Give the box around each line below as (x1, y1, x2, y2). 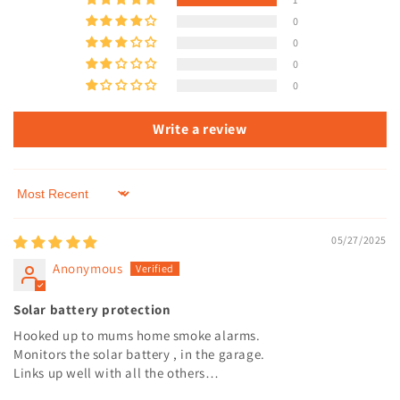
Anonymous (53, 259, 123, 277)
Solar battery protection (13, 300, 171, 318)
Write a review (153, 119, 247, 138)
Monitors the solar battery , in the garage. (13, 345, 265, 362)
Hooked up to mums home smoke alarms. (13, 326, 261, 344)
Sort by (12, 193, 56, 211)
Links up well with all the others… (13, 363, 220, 381)
